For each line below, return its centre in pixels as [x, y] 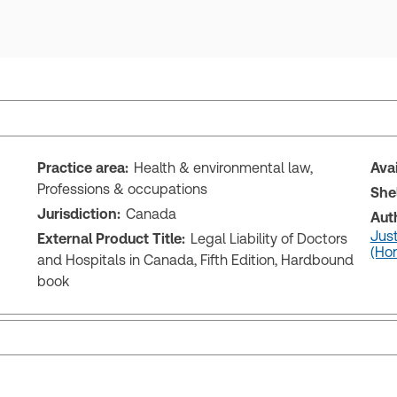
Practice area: [83, 168]
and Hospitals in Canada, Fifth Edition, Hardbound [196, 260]
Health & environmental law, [224, 168]
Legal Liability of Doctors [269, 239]
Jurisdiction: [79, 214]
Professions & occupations [123, 189]
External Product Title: [112, 239]
